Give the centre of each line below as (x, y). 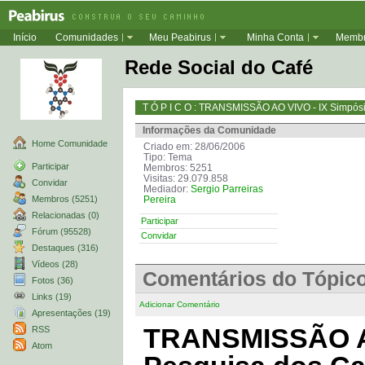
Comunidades (87, 37)
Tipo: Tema (168, 157)
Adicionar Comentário (180, 304)
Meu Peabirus (180, 37)
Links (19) (52, 297)
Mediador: (167, 189)
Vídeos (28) (55, 264)
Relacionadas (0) (66, 215)
